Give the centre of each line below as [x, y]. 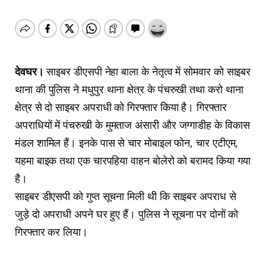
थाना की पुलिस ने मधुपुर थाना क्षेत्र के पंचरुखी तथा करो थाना [129, 89]
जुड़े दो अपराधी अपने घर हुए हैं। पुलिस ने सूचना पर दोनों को [127, 213]
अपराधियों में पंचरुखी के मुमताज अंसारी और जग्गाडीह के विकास [132, 124]
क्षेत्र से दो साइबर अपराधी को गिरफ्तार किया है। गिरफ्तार [121, 107]
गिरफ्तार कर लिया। [51, 231]
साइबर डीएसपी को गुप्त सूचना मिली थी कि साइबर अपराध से [126, 196]
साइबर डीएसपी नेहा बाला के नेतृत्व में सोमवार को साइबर [149, 71]
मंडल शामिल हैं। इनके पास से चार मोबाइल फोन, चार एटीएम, [127, 142]
